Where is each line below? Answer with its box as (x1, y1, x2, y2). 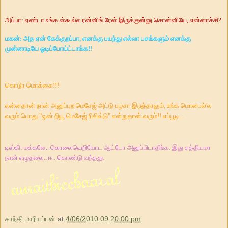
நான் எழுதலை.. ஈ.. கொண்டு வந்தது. (5, 153, 104, 161)
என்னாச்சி (190, 16, 218, 24)
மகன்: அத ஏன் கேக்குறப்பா (5, 34, 79, 42)
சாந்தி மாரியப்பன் (5, 214, 55, 223)
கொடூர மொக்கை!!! (5, 81, 59, 89)
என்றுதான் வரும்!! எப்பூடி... (112, 111, 184, 120)
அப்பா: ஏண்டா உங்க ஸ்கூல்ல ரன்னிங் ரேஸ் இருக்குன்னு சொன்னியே (5, 16, 187, 24)
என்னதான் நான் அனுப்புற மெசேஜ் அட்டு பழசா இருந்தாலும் (5, 101, 164, 109)
